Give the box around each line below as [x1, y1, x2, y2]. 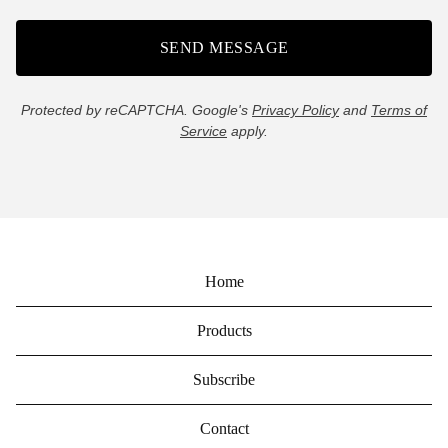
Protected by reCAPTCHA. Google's [21, 101, 252, 118]
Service [180, 122, 227, 139]
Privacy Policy [252, 101, 339, 118]
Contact [199, 420, 249, 437]
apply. [227, 122, 268, 139]
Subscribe [193, 371, 255, 388]
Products [196, 322, 252, 339]
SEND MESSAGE [159, 38, 289, 56]
